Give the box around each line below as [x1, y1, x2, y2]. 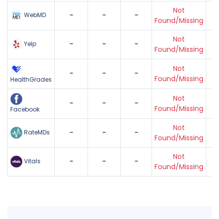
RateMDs [22, 128, 50, 136]
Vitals [22, 156, 41, 165]
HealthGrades [10, 75, 52, 84]
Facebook [10, 105, 40, 113]
